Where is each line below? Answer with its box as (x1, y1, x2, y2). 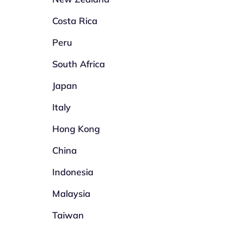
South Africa (52, 58, 105, 70)
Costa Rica (52, 15, 98, 27)
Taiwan (52, 209, 84, 221)
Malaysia (52, 188, 91, 199)
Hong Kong (52, 123, 100, 135)
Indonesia (52, 166, 94, 178)
